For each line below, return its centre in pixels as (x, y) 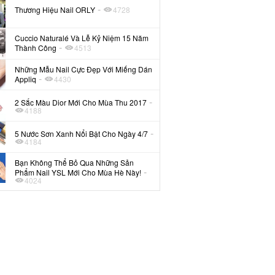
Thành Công (36, 48)
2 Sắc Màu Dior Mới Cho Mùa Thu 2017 (81, 103)
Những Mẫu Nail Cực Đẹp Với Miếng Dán (84, 69)
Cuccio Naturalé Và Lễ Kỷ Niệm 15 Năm (82, 38)
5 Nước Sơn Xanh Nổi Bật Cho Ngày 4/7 (82, 133)
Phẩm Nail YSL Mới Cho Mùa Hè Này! (78, 172)
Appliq (26, 79)
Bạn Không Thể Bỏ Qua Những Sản (75, 162)
